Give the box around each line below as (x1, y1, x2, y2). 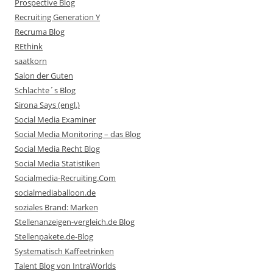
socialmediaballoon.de (15, 187, 96, 198)
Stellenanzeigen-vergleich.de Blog (15, 216, 135, 227)
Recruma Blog (15, 26, 65, 37)
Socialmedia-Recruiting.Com (15, 172, 116, 183)
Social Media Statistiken (15, 158, 100, 169)
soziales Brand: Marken (15, 202, 98, 213)
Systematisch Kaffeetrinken (15, 246, 114, 257)
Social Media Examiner (15, 114, 96, 125)
